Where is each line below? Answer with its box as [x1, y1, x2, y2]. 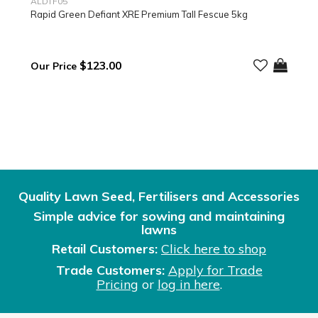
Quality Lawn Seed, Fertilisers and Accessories [18, 188, 300, 205]
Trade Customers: [55, 262, 165, 279]
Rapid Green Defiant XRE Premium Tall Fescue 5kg [30, 8, 248, 20]
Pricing [96, 276, 138, 293]
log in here [157, 276, 220, 293]
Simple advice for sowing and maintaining [33, 207, 285, 224]
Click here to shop [161, 241, 266, 258]
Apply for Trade [168, 262, 263, 279]
